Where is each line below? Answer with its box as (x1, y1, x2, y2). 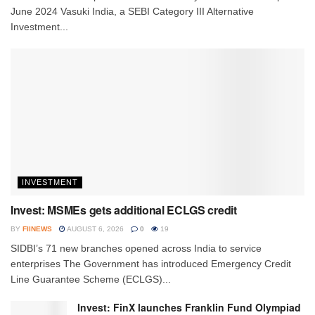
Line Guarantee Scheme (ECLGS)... (11, 273, 171, 285)
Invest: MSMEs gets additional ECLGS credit (11, 201, 237, 218)
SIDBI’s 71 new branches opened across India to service (11, 242, 262, 254)
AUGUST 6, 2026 (65, 224, 124, 233)
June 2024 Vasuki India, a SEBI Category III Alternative (11, 5, 254, 17)
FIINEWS (22, 224, 52, 233)
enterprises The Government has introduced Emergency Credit (11, 257, 291, 269)
